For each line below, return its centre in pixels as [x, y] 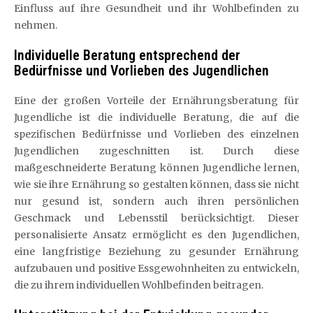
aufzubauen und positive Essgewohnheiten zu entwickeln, [156, 268]
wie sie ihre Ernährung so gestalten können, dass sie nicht [156, 184]
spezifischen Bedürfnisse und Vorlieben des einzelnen [156, 134]
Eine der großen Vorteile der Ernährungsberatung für [156, 100]
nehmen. [36, 25]
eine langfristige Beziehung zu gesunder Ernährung [156, 251]
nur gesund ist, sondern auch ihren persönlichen [156, 201]
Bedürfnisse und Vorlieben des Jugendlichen [141, 70]
